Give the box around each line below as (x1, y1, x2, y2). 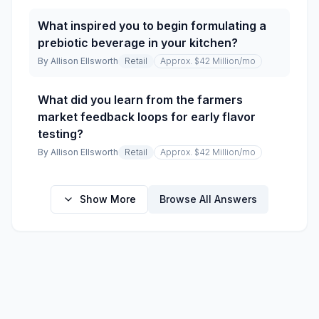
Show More (80, 193, 136, 205)
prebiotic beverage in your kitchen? (38, 36, 238, 50)
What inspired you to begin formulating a (38, 19, 266, 33)
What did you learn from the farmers (38, 93, 243, 107)
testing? (38, 127, 83, 141)
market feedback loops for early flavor (38, 110, 256, 124)
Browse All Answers (159, 193, 257, 205)
